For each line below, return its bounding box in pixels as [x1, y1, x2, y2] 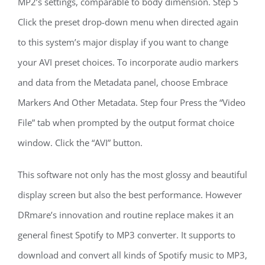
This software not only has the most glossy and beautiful [18, 169, 247, 180]
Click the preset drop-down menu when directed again [18, 16, 238, 28]
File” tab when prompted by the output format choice [18, 117, 234, 128]
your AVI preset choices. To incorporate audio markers [18, 56, 238, 68]
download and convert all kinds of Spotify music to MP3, [18, 249, 247, 261]
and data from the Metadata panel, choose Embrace [18, 76, 228, 88]
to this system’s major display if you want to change [18, 36, 228, 48]
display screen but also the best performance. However [18, 189, 242, 201]
